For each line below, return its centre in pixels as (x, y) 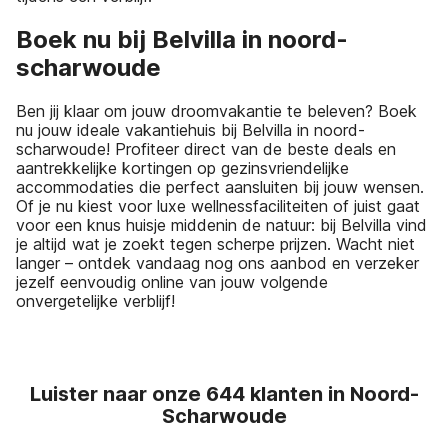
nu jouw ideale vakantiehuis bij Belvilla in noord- (190, 129)
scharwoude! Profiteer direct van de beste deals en (206, 148)
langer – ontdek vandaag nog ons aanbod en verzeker (217, 262)
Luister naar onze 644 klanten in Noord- (224, 393)
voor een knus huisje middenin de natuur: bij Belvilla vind (221, 224)
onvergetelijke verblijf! (95, 300)
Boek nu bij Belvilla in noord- (182, 39)
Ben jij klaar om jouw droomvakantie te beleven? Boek (216, 110)
